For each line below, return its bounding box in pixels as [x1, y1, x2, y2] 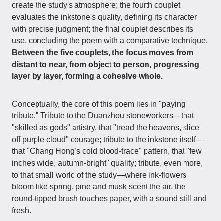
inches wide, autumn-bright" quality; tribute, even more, [12, 159, 203, 167]
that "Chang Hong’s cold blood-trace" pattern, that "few [12, 147, 202, 155]
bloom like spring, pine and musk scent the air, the [12, 183, 185, 191]
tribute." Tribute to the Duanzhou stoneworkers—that [12, 111, 194, 120]
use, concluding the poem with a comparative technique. [12, 37, 208, 45]
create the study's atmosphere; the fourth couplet [12, 1, 180, 9]
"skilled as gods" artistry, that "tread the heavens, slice [12, 123, 199, 132]
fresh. [12, 206, 31, 215]
